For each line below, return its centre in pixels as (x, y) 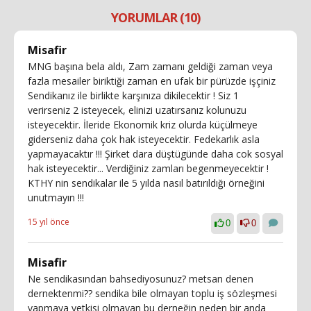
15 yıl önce (49, 222)
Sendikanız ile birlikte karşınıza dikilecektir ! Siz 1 (133, 95)
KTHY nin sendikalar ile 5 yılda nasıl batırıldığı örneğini (146, 183)
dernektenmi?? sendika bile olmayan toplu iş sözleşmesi (152, 293)
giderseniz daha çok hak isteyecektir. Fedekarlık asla (144, 139)
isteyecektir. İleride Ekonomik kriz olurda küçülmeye (143, 125)
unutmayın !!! (56, 197)
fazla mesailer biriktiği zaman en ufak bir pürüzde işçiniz (152, 81)
